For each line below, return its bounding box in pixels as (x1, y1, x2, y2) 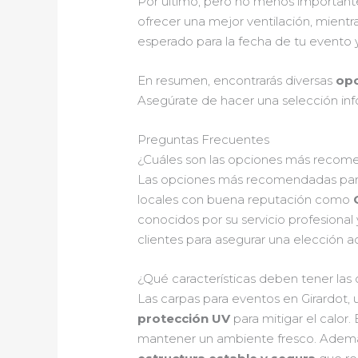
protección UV (137, 311, 231, 327)
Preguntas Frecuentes (137, 132, 270, 148)
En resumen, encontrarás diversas (137, 73, 336, 89)
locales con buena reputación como (137, 192, 354, 208)
